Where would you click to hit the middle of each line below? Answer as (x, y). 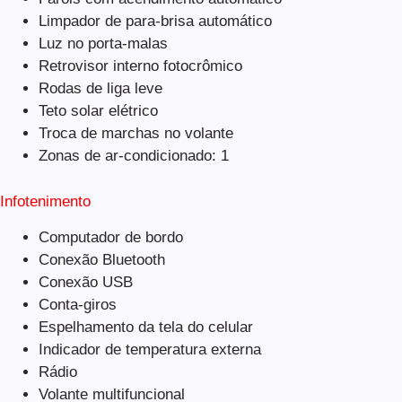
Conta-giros (77, 304)
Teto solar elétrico (98, 111)
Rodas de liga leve (100, 88)
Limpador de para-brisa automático (155, 21)
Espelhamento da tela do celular (145, 327)
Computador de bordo (110, 237)
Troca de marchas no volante (135, 133)
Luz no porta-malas (103, 44)
